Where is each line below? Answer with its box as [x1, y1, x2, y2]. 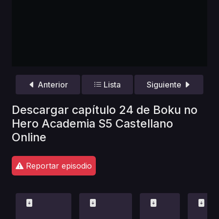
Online [12, 130, 46, 144]
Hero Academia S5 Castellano [12, 116, 173, 131]
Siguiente [147, 80, 184, 90]
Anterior [35, 80, 68, 90]
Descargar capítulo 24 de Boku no [12, 102, 197, 117]
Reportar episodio [23, 160, 92, 171]
